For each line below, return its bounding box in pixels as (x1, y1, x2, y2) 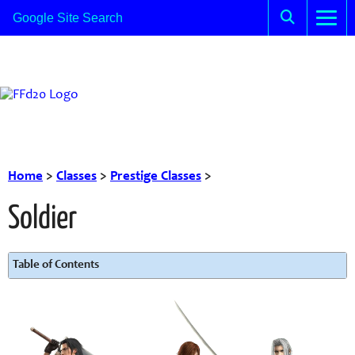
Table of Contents (13, 259, 99, 271)
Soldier (8, 204, 77, 235)
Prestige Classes (110, 170, 201, 184)
